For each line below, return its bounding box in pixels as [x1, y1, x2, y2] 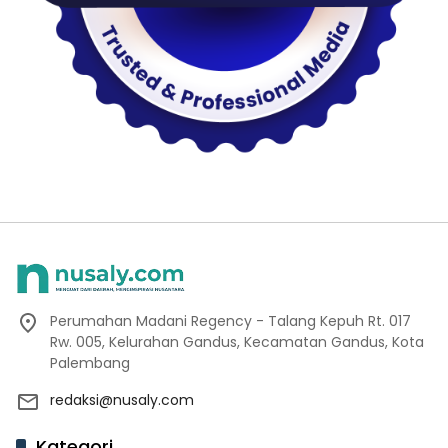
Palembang [50, 353, 130, 374]
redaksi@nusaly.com [50, 390, 194, 411]
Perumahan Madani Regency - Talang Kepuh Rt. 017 [50, 311, 411, 332]
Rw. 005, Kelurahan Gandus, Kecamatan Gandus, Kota [50, 332, 424, 353]
